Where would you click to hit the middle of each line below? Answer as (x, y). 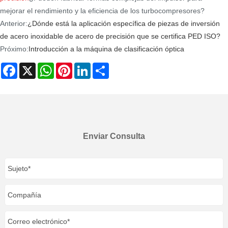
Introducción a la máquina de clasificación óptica (106, 49)
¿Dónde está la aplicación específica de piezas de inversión (124, 24)
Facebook (33, 66)
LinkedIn (104, 66)
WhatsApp (70, 66)
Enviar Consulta (114, 136)
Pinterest (87, 66)
